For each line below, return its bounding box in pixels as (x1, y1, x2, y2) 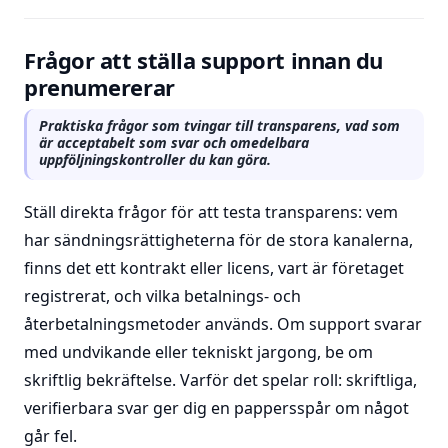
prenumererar (24, 72, 175, 102)
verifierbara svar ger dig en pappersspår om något (24, 397, 409, 419)
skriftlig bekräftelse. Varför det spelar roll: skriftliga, (24, 369, 417, 391)
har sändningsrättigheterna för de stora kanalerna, (24, 229, 413, 251)
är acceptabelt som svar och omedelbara (39, 133, 309, 152)
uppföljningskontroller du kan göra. (39, 150, 271, 169)
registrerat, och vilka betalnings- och (24, 285, 301, 307)
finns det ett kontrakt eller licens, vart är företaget (24, 257, 404, 279)
